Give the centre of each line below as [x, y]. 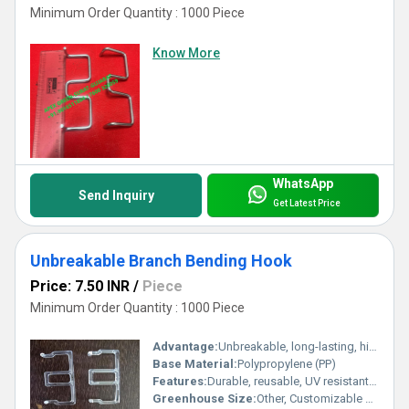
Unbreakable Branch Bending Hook [161, 261]
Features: [180, 382]
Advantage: [185, 347]
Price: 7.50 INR [80, 287]
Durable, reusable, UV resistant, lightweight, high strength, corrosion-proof [288, 382]
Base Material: [195, 364]
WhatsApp [303, 184]
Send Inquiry [116, 196]
